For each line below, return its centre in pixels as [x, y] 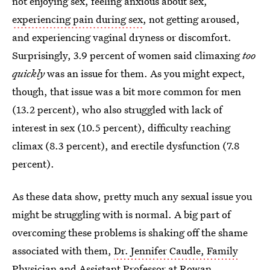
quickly [30, 73]
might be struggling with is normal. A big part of [121, 214]
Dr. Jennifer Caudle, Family [176, 250]
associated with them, [63, 250]
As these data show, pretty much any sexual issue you [132, 196]
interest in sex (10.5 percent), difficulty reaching [121, 127]
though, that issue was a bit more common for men [127, 91]
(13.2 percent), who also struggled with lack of [117, 109]
